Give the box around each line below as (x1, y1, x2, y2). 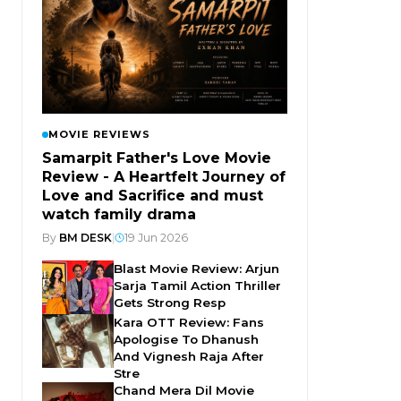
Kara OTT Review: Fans (114, 314, 264, 329)
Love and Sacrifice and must (42, 186, 263, 204)
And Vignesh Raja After (114, 348, 264, 363)
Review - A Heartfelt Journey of (42, 167, 286, 185)
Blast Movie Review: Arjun (114, 260, 279, 276)
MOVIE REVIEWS (48, 127, 150, 141)
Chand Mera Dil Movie (114, 382, 254, 397)
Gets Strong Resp (114, 294, 226, 310)
